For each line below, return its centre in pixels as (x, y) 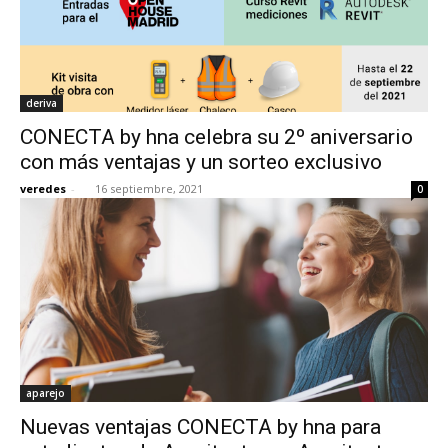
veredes (43, 188)
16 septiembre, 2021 (149, 188)
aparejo (45, 392)
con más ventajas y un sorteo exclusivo (201, 161)
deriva (41, 102)
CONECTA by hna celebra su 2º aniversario (216, 136)
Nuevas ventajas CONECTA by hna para (200, 426)
